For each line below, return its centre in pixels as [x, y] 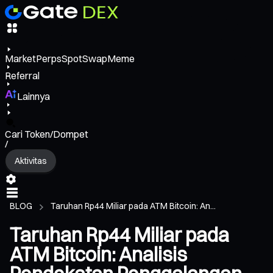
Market [20, 59]
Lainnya [34, 97]
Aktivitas [31, 161]
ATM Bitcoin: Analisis [98, 255]
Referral [22, 76]
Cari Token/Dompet [47, 134]
